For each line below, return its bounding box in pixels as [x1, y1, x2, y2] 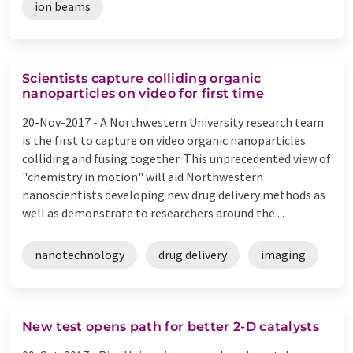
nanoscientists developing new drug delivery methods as [22, 186, 325, 203]
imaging [261, 246, 306, 262]
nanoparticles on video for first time [22, 85, 264, 101]
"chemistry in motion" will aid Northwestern [22, 168, 263, 184]
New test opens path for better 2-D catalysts [22, 318, 320, 334]
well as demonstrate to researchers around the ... [22, 204, 284, 221]
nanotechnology [35, 246, 124, 262]
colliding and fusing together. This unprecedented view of [22, 150, 331, 166]
